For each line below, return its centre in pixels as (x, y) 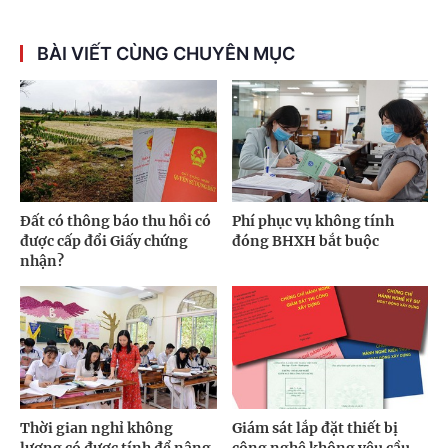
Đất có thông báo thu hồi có (115, 221)
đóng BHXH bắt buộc (305, 241)
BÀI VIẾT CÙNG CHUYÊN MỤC (166, 53)
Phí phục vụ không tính (312, 221)
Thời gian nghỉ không (96, 428)
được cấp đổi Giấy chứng (104, 241)
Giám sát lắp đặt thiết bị (314, 428)
